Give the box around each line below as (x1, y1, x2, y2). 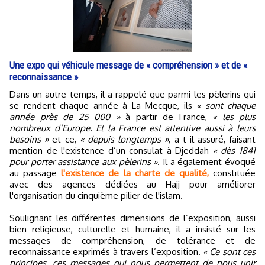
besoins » (9, 133, 49, 145)
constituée (208, 167, 256, 179)
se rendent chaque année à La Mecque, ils (9, 99, 196, 111)
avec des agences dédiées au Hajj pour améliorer (9, 178, 256, 190)
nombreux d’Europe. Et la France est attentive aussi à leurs (9, 122, 256, 134)
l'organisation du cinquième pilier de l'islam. (9, 189, 183, 201)
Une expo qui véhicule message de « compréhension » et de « (9, 59, 247, 71)
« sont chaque (196, 99, 256, 111)
